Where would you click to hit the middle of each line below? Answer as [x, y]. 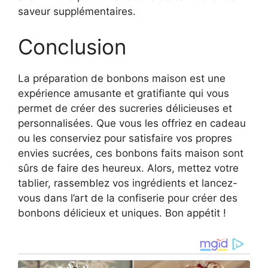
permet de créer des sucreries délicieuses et [125, 109]
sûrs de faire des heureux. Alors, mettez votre [128, 168]
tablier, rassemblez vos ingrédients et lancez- [128, 183]
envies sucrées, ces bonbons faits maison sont [131, 153]
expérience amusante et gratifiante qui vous [124, 94]
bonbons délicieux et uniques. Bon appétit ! [122, 213]
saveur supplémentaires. [77, 11]
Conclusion [72, 47]
